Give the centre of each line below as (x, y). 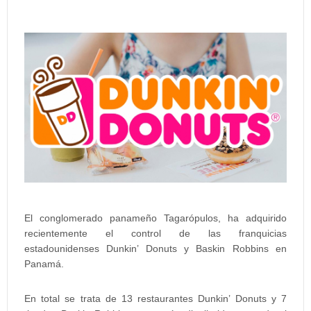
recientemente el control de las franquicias (155, 233)
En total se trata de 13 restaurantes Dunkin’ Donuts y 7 (155, 298)
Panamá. (44, 263)
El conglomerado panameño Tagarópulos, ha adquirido (155, 218)
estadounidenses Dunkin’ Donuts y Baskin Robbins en (155, 248)
